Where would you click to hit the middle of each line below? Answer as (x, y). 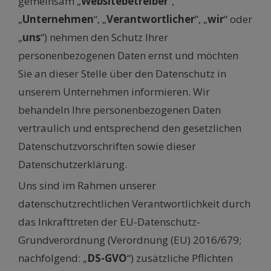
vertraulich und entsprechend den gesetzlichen (130, 128)
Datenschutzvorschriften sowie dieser (107, 146)
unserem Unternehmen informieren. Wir (114, 92)
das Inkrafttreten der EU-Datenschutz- (109, 222)
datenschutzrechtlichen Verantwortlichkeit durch (134, 204)
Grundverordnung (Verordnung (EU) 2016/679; (130, 240)
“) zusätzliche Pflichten (180, 258)
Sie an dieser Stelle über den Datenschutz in (122, 74)
